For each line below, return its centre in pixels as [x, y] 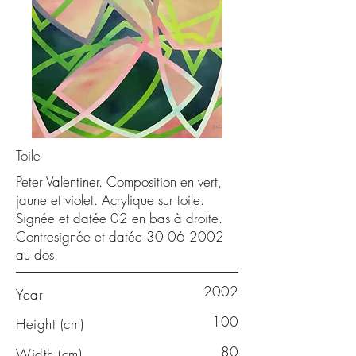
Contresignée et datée [81, 236]
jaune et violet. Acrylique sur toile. [110, 200]
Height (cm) [50, 324]
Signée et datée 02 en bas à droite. [119, 218]
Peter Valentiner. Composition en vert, [119, 182]
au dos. [37, 255]
